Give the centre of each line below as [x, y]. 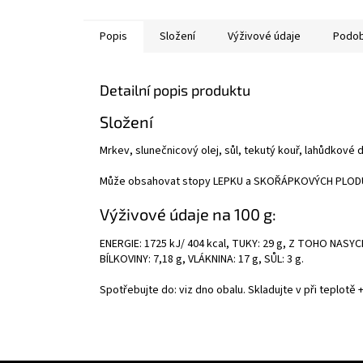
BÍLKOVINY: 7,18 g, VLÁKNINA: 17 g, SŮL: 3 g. [202, 259]
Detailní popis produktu [175, 90]
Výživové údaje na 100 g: [188, 214]
